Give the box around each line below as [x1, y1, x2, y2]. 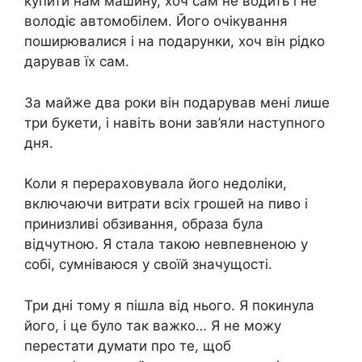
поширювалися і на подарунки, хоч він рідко [24, 33, 325, 50]
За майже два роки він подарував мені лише [24, 94, 330, 111]
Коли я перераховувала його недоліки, [24, 175, 287, 192]
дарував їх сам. [24, 53, 129, 70]
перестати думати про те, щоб [24, 337, 231, 354]
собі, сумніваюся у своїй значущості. [24, 256, 272, 273]
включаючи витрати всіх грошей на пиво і [24, 196, 308, 213]
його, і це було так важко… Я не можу [24, 317, 281, 334]
